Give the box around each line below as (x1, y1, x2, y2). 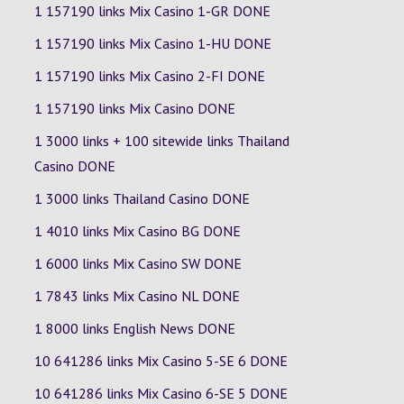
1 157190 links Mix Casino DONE (33, 99, 235, 117)
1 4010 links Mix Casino (33, 222, 181, 240)
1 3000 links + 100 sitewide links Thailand (33, 132, 289, 150)
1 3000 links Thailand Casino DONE (33, 189, 250, 207)
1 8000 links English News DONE (33, 319, 235, 337)
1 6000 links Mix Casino (33, 254, 181, 272)
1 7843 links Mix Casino (33, 287, 181, 305)
